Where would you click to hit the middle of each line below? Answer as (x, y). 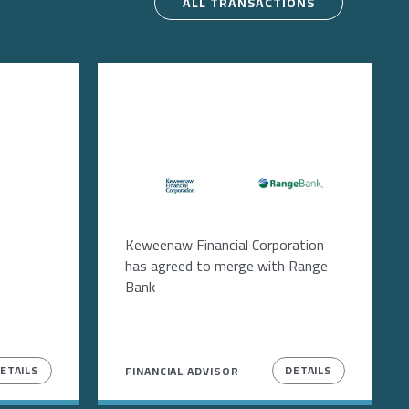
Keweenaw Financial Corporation (225, 245)
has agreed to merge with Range (226, 266)
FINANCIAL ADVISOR (182, 371)
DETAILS (309, 370)
